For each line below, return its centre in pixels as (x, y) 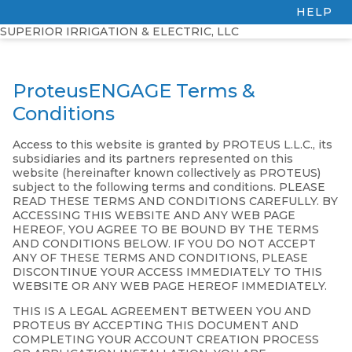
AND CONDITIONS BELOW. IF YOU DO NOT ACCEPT (164, 244)
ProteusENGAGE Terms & (134, 91)
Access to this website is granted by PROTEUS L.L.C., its (172, 145)
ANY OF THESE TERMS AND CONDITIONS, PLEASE (160, 258)
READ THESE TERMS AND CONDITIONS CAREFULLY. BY (175, 202)
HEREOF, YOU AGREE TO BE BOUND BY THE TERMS (166, 230)
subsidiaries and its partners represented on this (153, 159)
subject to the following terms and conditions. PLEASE (169, 187)
